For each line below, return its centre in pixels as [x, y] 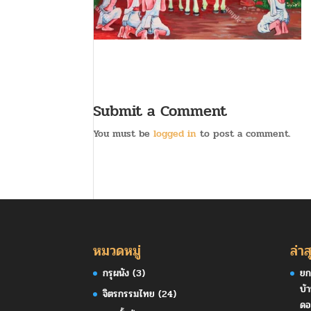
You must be [124, 134]
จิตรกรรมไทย [129, 294]
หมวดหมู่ [117, 251]
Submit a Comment [160, 111]
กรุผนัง [116, 273]
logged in [175, 134]
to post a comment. [244, 134]
